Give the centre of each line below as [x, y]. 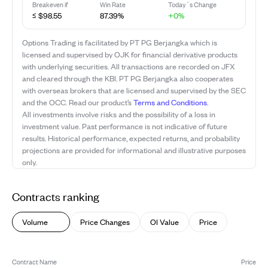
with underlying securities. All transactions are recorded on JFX [129, 66]
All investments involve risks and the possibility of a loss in [119, 114]
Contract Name [34, 261]
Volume [35, 222]
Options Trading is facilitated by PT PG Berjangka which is [120, 42]
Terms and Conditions [170, 102]
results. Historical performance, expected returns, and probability [131, 138]
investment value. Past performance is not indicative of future [125, 126]
